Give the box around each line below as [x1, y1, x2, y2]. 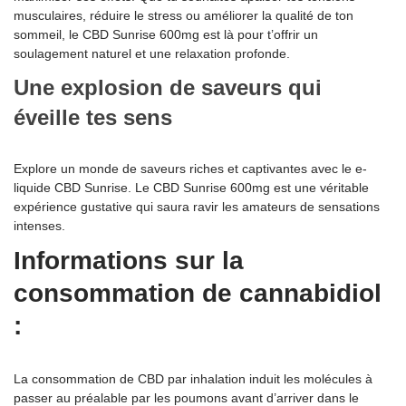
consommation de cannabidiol [14, 279, 382, 308]
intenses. [14, 218, 65, 234]
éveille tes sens [14, 105, 172, 130]
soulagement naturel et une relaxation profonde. [14, 46, 290, 62]
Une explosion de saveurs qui [14, 75, 322, 101]
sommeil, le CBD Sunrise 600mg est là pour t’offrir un [14, 27, 318, 43]
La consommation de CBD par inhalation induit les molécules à [14, 372, 372, 387]
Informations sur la [14, 246, 244, 275]
